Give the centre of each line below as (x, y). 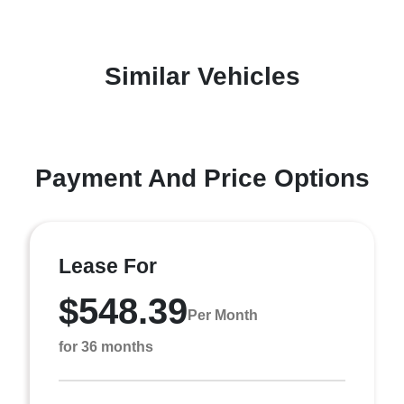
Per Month (223, 315)
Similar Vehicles (202, 76)
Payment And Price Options (202, 178)
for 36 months (106, 347)
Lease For (108, 266)
